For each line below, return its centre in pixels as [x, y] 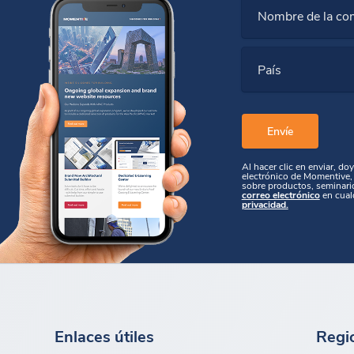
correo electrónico [281, 194]
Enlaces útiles [104, 335]
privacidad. [265, 203]
